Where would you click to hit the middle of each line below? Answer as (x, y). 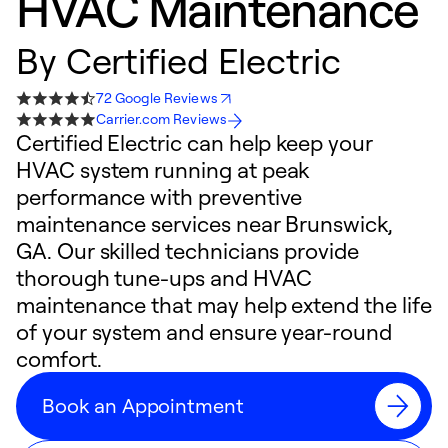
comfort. (59, 358)
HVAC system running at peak (163, 169)
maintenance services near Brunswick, (204, 223)
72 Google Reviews (157, 97)
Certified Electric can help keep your (194, 142)
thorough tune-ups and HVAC (164, 277)
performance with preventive (159, 196)
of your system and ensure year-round (204, 331)
